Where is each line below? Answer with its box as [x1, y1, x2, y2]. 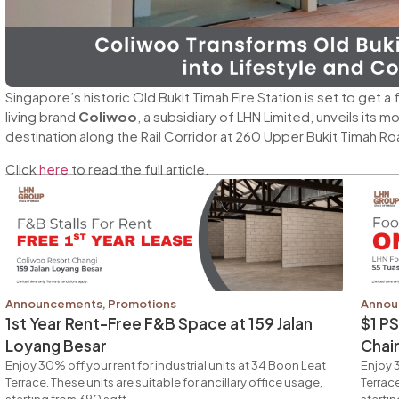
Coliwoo [78, 108, 137, 126]
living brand [5, 108, 78, 126]
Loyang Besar [5, 336, 107, 356]
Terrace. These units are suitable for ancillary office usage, [5, 375, 322, 390]
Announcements [5, 297, 102, 312]
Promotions [108, 297, 176, 312]
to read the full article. [69, 159, 209, 177]
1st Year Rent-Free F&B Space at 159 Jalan [5, 313, 313, 334]
